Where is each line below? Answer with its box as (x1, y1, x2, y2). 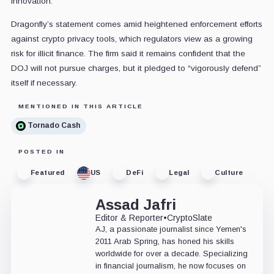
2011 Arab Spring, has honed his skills (95, 236, 234, 246)
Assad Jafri (95, 196, 176, 213)
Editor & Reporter (95, 212, 163, 223)
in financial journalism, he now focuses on (95, 261, 246, 270)
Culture (215, 169, 243, 177)
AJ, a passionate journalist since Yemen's (95, 224, 246, 234)
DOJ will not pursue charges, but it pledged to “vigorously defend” (10, 63, 261, 73)
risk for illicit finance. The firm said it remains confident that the (10, 48, 245, 58)
